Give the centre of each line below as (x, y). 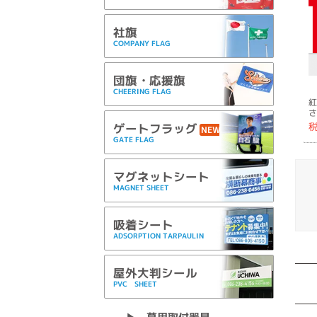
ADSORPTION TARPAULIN (158, 236)
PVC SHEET (135, 284)
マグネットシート (161, 177)
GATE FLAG (134, 140)
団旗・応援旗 (149, 81)
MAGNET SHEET (141, 188)
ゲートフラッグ (155, 129)
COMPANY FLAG (142, 44)
